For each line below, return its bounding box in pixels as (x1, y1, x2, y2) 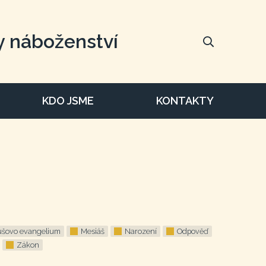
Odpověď (177, 227, 208, 236)
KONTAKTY (156, 94, 214, 107)
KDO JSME (42, 94, 94, 107)
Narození (125, 227, 157, 236)
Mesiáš (81, 227, 104, 236)
